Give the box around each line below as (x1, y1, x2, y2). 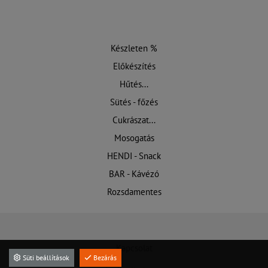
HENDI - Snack (107, 150, 161, 162)
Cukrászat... (112, 114, 156, 126)
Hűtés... (120, 78, 148, 90)
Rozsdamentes (106, 186, 162, 198)
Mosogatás (114, 132, 154, 144)
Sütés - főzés (110, 96, 158, 108)
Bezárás (92, 253, 117, 262)
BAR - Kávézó (109, 168, 159, 180)
